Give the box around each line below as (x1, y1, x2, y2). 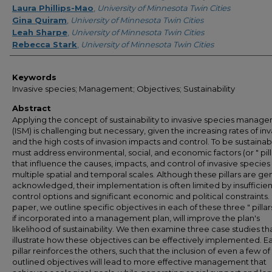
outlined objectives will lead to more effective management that (12, 257, 267, 267)
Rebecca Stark (12, 39, 77, 49)
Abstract (12, 103, 51, 113)
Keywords (12, 72, 56, 82)
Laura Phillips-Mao (12, 3, 93, 13)
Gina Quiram (12, 15, 67, 25)
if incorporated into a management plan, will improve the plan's (12, 213, 260, 223)
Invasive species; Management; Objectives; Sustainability (12, 84, 235, 93)
